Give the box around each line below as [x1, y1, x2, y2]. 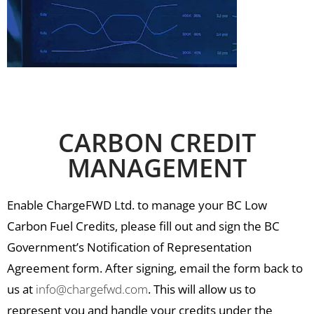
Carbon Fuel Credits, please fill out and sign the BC [7, 218, 280, 235]
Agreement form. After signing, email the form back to [7, 260, 303, 277]
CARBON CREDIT [58, 125, 256, 161]
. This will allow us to [148, 281, 256, 298]
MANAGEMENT [67, 151, 247, 186]
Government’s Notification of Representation [7, 239, 252, 256]
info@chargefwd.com [36, 281, 148, 298]
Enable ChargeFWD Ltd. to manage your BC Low [7, 197, 267, 214]
